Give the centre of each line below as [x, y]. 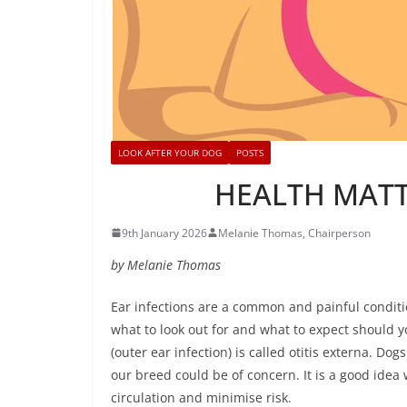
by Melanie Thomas [166, 264]
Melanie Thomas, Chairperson [294, 233]
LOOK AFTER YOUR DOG [170, 152]
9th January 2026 [164, 233]
